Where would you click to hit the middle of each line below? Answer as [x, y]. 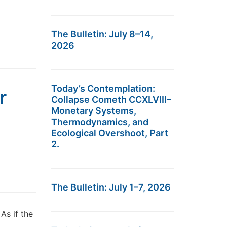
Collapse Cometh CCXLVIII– [111, 100]
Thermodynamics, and [100, 122]
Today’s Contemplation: [103, 88]
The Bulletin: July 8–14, [102, 34]
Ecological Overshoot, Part [110, 133]
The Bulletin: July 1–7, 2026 [111, 187]
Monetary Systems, [94, 111]
